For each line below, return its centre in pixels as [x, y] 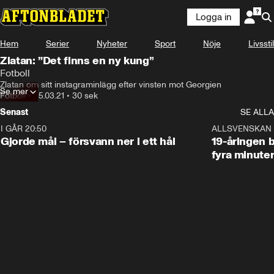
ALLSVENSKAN [241, 129]
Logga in [213, 17]
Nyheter [112, 44]
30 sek [85, 96]
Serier [57, 44]
